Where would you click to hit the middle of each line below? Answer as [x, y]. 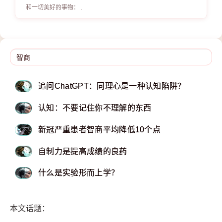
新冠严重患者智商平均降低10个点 [100, 129]
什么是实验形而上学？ [79, 173]
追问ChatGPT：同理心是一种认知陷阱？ [112, 86]
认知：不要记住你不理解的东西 [95, 108]
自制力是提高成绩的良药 [83, 151]
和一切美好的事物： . [54, 8]
